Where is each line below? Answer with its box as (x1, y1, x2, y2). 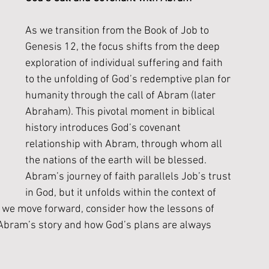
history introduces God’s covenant (25, 122, 183, 134)
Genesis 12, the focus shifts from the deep (25, 41, 222, 53)
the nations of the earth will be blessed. (25, 154, 209, 167)
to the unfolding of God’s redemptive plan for (25, 73, 233, 86)
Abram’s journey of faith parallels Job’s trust (25, 171, 234, 183)
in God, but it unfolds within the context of (25, 187, 219, 199)
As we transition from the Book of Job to (25, 25, 211, 37)
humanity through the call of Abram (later (25, 89, 218, 102)
